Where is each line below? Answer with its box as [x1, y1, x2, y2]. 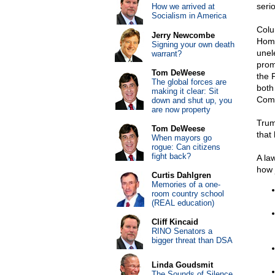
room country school [151, 189, 224, 198]
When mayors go [151, 133, 212, 142]
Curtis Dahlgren [151, 171, 211, 180]
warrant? [151, 49, 182, 58]
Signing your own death [151, 40, 234, 49]
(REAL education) [151, 198, 214, 207]
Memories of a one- [151, 180, 220, 189]
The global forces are [151, 77, 227, 87]
